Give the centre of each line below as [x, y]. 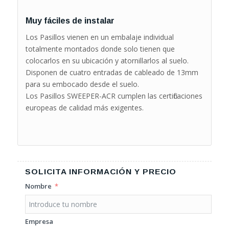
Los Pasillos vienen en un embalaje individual [99, 37]
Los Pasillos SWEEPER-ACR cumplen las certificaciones [114, 96]
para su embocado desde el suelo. [82, 84]
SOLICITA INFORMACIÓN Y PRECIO [100, 171]
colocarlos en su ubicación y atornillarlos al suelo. [107, 61]
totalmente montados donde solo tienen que [100, 49]
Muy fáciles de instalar [70, 21]
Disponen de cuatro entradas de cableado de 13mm [112, 72]
